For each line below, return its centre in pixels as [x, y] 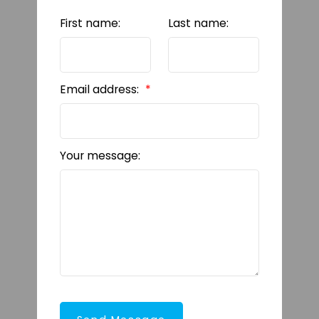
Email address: [100, 89]
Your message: [100, 155]
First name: [90, 23]
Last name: [198, 23]
